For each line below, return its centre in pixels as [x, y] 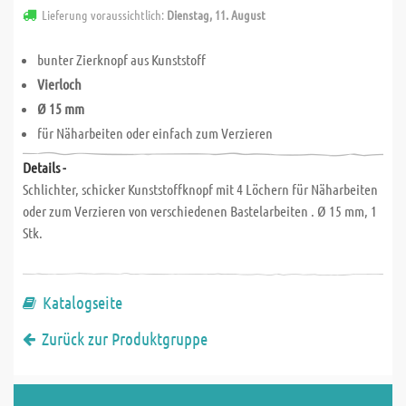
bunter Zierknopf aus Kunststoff [121, 59]
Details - [44, 167]
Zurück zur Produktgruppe [125, 338]
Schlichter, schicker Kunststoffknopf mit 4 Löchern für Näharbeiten [200, 189]
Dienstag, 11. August [216, 14]
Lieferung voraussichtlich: [104, 14]
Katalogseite [82, 302]
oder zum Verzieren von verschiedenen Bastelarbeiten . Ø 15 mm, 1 [200, 211]
